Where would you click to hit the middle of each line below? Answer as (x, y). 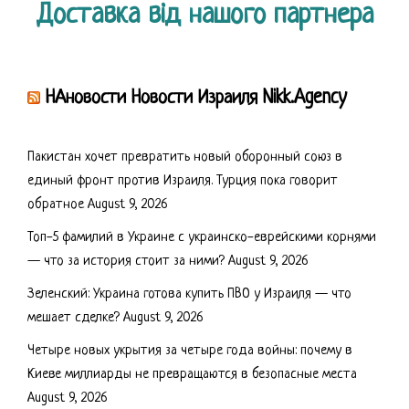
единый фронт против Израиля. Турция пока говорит (183, 181)
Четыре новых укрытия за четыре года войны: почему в (190, 351)
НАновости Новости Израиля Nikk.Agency (196, 98)
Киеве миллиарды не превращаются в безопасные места (192, 375)
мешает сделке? (73, 318)
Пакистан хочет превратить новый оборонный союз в (185, 157)
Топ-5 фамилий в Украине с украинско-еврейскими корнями (202, 238)
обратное (56, 205)
